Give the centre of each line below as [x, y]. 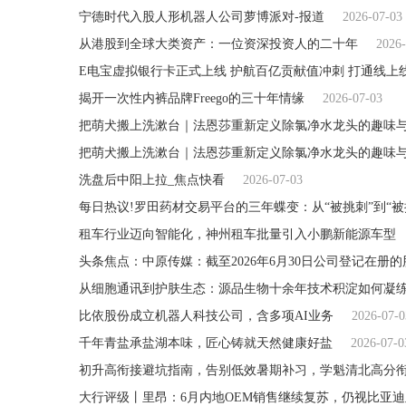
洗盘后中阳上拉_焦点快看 [152, 180]
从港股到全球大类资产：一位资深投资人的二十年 [218, 44]
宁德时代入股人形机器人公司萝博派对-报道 [202, 17]
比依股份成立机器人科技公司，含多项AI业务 [206, 316]
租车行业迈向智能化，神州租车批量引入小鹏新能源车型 [237, 234]
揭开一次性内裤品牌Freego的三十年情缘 [192, 98]
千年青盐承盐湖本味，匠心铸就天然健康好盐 [206, 343]
